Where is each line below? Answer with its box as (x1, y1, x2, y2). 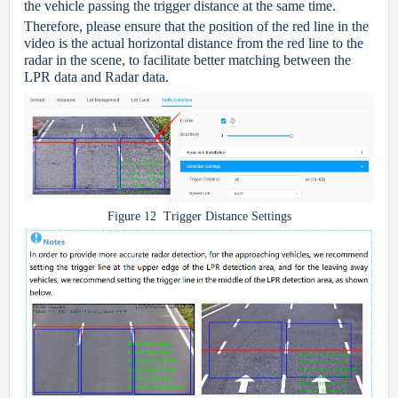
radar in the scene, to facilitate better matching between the (24, 52, 351, 68)
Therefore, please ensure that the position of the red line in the (24, 19, 369, 35)
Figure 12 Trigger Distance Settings (107, 209, 291, 223)
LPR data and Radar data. (24, 69, 169, 85)
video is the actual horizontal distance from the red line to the (24, 36, 363, 52)
